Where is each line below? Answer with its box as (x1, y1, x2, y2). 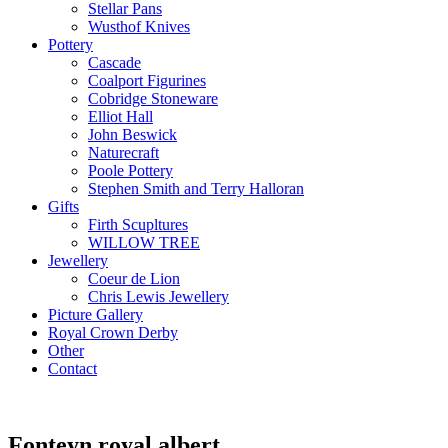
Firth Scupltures (88, 215, 188, 233)
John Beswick (88, 125, 177, 143)
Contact (48, 359, 97, 377)
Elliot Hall (88, 107, 153, 125)
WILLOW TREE (88, 233, 200, 251)
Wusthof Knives (88, 17, 190, 35)
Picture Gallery (48, 305, 143, 323)
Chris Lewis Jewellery (88, 287, 229, 305)
